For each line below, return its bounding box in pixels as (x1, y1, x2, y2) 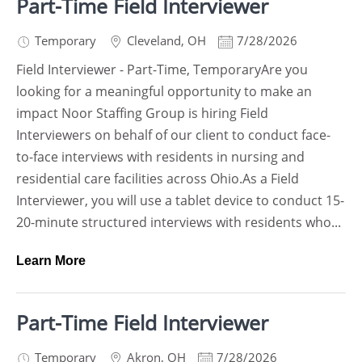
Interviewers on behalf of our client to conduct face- (16, 126, 330, 144)
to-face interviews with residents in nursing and (16, 148, 305, 166)
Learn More (16, 254, 86, 267)
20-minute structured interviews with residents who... (16, 213, 341, 231)
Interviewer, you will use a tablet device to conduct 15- (16, 192, 344, 209)
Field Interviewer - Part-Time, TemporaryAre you (16, 61, 308, 78)
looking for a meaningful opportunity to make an (16, 82, 312, 100)
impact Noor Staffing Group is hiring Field (16, 104, 268, 122)
